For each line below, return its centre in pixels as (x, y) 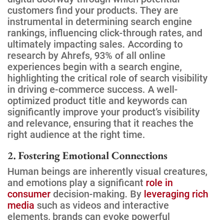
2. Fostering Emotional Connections (87, 155)
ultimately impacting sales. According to (95, 44)
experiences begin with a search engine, (95, 67)
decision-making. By (97, 194)
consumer (29, 194)
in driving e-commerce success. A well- (93, 89)
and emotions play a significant (77, 182)
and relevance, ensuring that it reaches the (100, 123)
